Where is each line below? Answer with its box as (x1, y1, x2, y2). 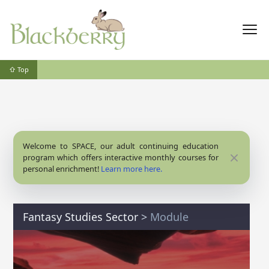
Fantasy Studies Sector (23, 210, 138, 224)
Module (150, 210, 189, 224)
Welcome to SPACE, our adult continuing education (23, 141, 219, 151)
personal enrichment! (23, 163, 101, 174)
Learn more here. (101, 163, 162, 174)
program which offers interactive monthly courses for (23, 152, 219, 163)
